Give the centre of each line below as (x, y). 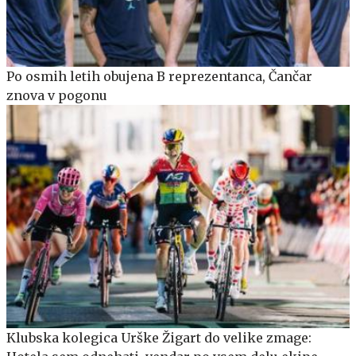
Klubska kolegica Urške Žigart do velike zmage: (159, 337)
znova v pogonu (57, 96)
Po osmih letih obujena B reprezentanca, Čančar (159, 77)
